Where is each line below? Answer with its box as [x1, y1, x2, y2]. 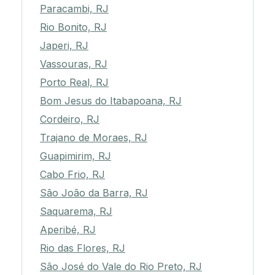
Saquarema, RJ [40, 205, 112, 218]
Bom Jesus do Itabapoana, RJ [40, 95, 182, 107]
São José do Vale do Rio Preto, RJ [40, 260, 202, 273]
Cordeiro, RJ [40, 113, 99, 126]
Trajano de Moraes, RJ [40, 131, 147, 144]
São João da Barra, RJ [40, 187, 148, 199]
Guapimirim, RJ [40, 150, 111, 163]
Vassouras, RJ [40, 58, 107, 71]
